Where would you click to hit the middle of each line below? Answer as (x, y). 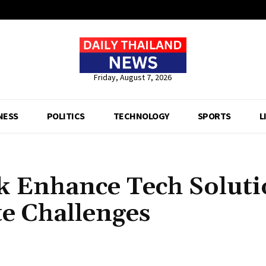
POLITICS (66, 115)
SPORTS (214, 115)
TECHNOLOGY (141, 115)
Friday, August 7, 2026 (133, 77)
